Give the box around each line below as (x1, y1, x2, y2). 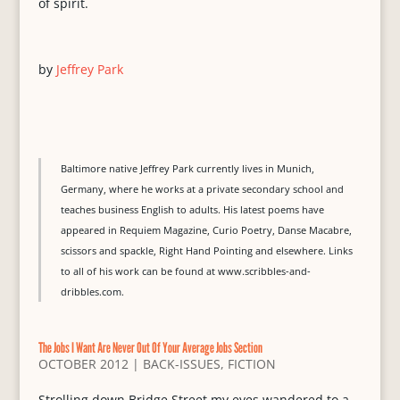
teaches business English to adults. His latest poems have (60, 203, 324, 216)
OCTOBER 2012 (37, 355, 129, 372)
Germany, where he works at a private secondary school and (60, 182, 344, 196)
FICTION (227, 355, 276, 372)
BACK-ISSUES (142, 355, 221, 372)
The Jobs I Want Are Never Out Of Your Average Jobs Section (37, 339, 262, 356)
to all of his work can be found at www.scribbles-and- (60, 264, 311, 278)
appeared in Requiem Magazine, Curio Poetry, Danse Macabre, (60, 223, 352, 237)
